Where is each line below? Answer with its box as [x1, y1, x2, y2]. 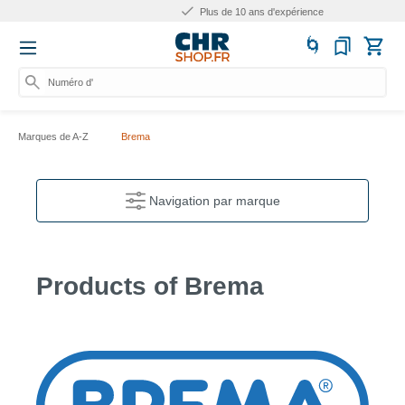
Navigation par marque [148, 193, 280, 208]
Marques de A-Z [18, 131, 89, 142]
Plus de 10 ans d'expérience [146, 6, 274, 17]
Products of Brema [36, 271, 264, 300]
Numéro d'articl [48, 77, 114, 88]
